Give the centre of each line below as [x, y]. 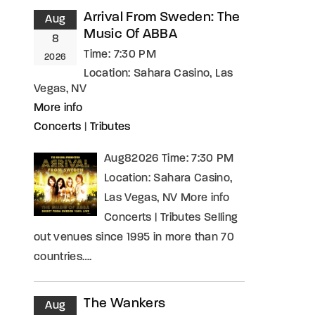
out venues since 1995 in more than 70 [134, 238]
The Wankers [125, 304]
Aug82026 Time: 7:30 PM [169, 159]
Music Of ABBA [130, 35]
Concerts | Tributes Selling [171, 218]
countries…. [63, 257]
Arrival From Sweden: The [162, 18]
